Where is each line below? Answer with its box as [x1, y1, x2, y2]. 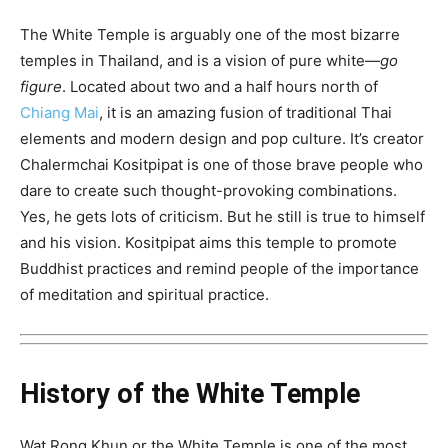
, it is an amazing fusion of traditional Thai [99, 102, 392, 122]
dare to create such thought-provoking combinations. [20, 180, 397, 200]
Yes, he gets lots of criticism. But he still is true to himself [20, 206, 425, 226]
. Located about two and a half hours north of [62, 76, 378, 96]
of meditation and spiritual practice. [20, 284, 269, 304]
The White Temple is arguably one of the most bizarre [20, 24, 400, 44]
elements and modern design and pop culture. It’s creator [20, 128, 424, 148]
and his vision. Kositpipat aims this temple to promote [20, 232, 397, 252]
